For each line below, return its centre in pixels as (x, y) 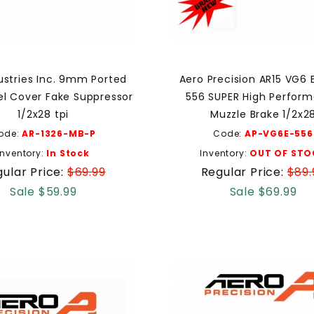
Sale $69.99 (263, 192)
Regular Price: (244, 172)
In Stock (68, 153)
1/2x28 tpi (43, 115)
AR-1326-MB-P (59, 134)
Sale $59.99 (43, 192)
